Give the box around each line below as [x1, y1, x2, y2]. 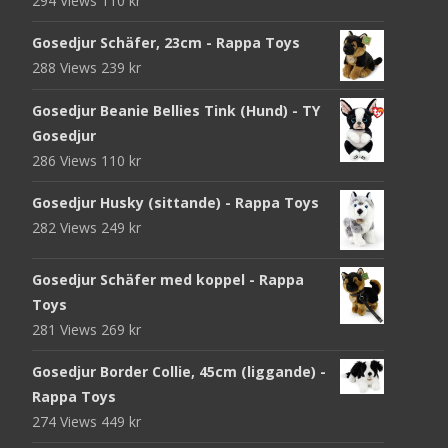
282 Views [32, 218, 101, 238]
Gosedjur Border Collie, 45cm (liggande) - [32, 361, 326, 381]
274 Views [32, 411, 101, 431]
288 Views [32, 58, 101, 78]
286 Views [32, 151, 101, 171]
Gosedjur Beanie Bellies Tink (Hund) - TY [32, 101, 320, 121]
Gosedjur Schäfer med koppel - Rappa [32, 269, 304, 289]
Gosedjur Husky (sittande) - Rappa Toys [32, 193, 319, 213]
